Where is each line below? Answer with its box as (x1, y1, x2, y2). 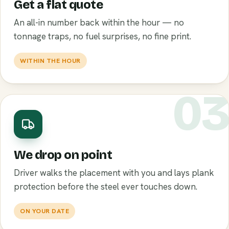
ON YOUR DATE (20, 207, 69, 215)
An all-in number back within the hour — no (14, 17, 184, 28)
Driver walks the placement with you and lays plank (14, 167, 214, 178)
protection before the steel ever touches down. (14, 181, 197, 192)
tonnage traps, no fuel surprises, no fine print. (14, 31, 191, 42)
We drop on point (14, 148, 112, 162)
